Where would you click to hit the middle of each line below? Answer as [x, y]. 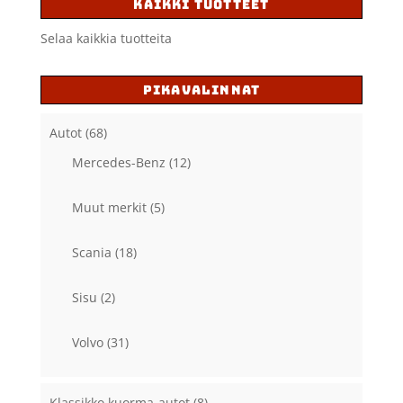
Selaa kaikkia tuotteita [106, 39]
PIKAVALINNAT [201, 90]
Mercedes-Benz [118, 163]
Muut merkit [109, 208]
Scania [91, 253]
